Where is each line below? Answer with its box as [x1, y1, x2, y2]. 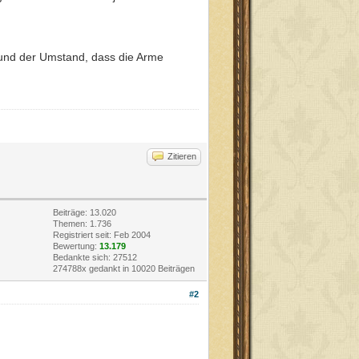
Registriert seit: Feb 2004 [53, 229, 151, 240]
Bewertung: [53, 240, 99, 251]
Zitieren [167, 151, 196, 161]
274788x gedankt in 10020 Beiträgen [53, 263, 195, 273]
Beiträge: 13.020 [53, 207, 116, 217]
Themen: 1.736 [53, 218, 111, 228]
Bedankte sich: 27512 [53, 252, 137, 262]
